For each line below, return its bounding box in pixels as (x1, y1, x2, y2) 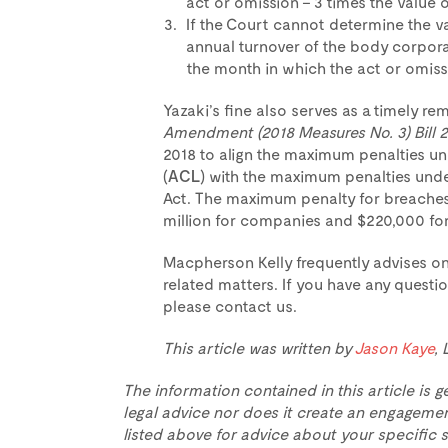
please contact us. (162, 296, 297, 315)
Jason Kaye (353, 338, 434, 357)
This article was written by (162, 338, 354, 357)
